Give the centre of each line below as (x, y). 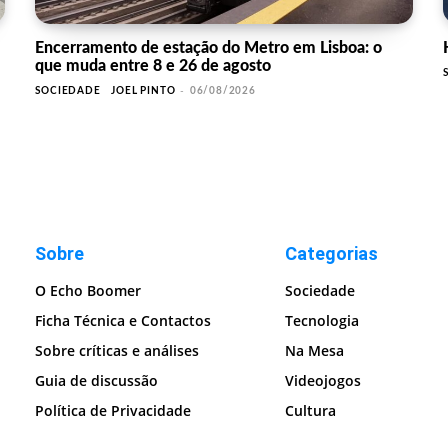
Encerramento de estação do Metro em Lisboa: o (209, 48)
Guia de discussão (97, 381)
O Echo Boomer (88, 291)
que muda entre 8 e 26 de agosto (153, 66)
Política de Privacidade (113, 411)
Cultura (311, 411)
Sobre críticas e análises (117, 351)
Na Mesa (315, 351)
